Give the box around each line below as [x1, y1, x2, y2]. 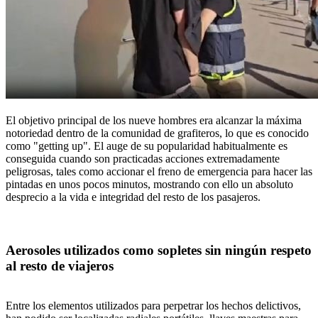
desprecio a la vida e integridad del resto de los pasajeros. [6, 190, 261, 203]
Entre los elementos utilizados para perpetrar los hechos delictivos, [6, 300, 301, 312]
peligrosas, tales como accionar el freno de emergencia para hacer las [6, 165, 312, 177]
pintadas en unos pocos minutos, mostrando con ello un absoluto [6, 177, 293, 190]
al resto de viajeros [6, 258, 114, 273]
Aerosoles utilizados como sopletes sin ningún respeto [6, 242, 312, 258]
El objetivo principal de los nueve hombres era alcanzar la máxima [6, 114, 302, 126]
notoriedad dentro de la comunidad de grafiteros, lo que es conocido [6, 126, 309, 139]
